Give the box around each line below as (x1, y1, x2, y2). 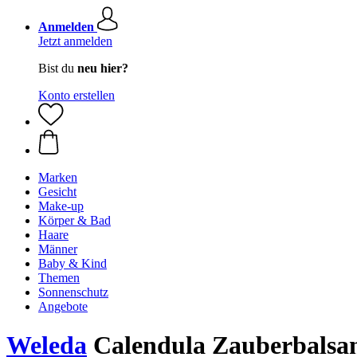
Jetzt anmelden (38, 34, 112, 48)
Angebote (38, 300, 88, 313)
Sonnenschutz (38, 285, 108, 299)
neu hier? (77, 61, 128, 75)
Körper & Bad (38, 214, 111, 227)
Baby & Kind (38, 257, 107, 270)
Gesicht (38, 185, 76, 198)
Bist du (38, 61, 77, 75)
